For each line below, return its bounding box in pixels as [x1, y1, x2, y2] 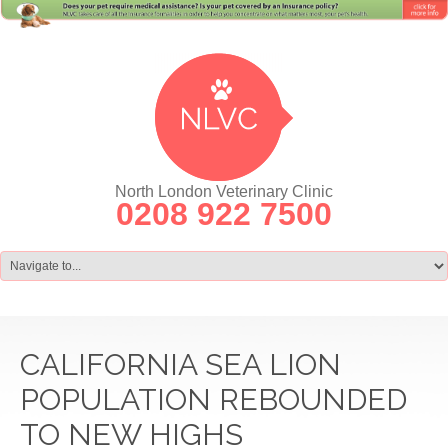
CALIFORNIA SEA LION [20, 346, 341, 382]
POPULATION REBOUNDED [20, 381, 407, 417]
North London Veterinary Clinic [115, 182, 333, 200]
